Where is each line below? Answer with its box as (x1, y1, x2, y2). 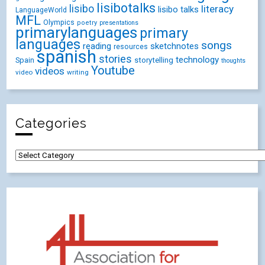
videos (35, 65, 65, 77)
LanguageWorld (15, 6, 67, 14)
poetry (77, 19, 98, 27)
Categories (15, 116, 88, 131)
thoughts (221, 57, 246, 64)
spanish (37, 47, 97, 67)
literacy (201, 3, 234, 15)
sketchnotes (150, 41, 199, 51)
